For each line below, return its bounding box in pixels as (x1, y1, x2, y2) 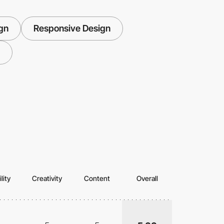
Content (84, 174, 110, 183)
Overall (136, 174, 158, 183)
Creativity (32, 174, 62, 183)
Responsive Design (33, 23, 110, 34)
